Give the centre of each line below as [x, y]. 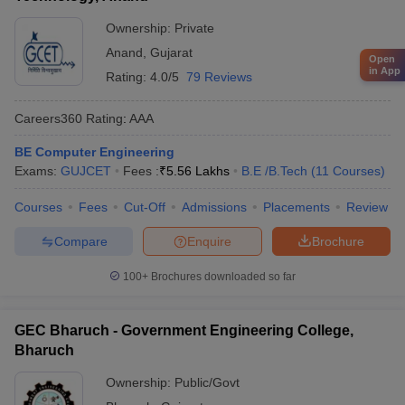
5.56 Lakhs [198, 171]
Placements [297, 207]
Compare [80, 241]
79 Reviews [219, 77]
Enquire [209, 241]
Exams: [38, 171]
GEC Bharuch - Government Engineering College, [184, 330]
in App [385, 70]
